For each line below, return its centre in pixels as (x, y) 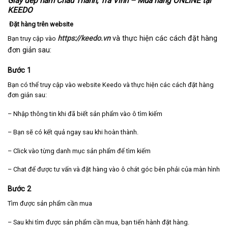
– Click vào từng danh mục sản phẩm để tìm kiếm (79, 151)
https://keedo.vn (84, 39)
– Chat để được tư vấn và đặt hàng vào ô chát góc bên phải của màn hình (114, 169)
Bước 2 (19, 189)
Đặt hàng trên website (40, 24)
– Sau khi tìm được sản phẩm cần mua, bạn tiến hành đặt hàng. (98, 222)
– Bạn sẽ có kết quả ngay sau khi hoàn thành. (73, 132)
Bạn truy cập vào (32, 39)
